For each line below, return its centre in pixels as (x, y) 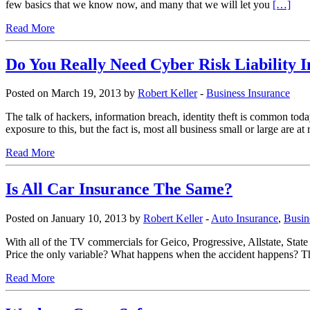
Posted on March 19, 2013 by (72, 93)
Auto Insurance (245, 219)
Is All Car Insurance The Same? (119, 189)
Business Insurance (248, 93)
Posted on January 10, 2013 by (74, 219)
